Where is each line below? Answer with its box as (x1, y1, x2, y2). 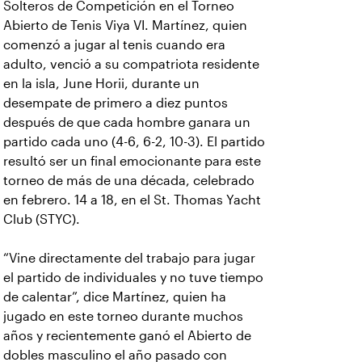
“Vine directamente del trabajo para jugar (3, 251, 255, 265)
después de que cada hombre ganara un (3, 116, 250, 129)
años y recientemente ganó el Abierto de (3, 329, 251, 343)
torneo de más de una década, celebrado (3, 174, 255, 187)
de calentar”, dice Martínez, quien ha (3, 290, 226, 304)
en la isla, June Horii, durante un (3, 77, 200, 90)
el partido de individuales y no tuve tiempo (3, 271, 263, 284)
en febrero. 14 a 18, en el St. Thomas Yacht (3, 193, 261, 207)
